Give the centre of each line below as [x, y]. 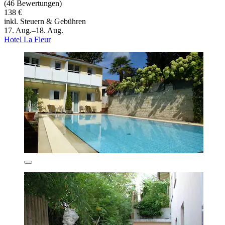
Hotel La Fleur [27, 39]
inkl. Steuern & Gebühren [45, 21]
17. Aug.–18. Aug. [34, 30]
